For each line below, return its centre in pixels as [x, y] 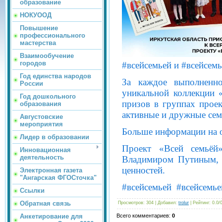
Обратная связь [45, 203]
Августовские [41, 117]
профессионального [53, 35]
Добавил [166, 202]
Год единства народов [55, 76]
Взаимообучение [47, 56]
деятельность [42, 157]
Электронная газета [51, 170]
